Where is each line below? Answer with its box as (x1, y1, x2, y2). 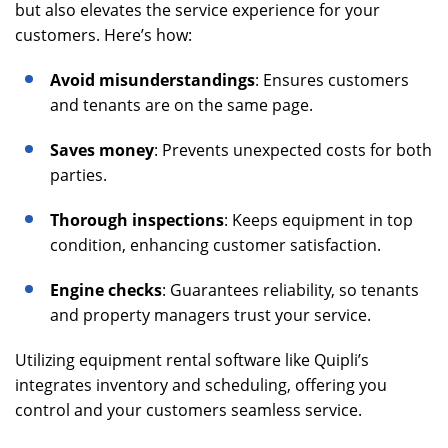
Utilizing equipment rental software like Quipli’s (15, 349, 369, 372)
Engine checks (50, 279, 162, 302)
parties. (50, 164, 107, 187)
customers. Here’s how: (15, 24, 192, 47)
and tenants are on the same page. (50, 94, 313, 117)
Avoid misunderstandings (50, 69, 255, 92)
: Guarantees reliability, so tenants (162, 279, 419, 302)
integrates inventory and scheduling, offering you (15, 374, 387, 397)
